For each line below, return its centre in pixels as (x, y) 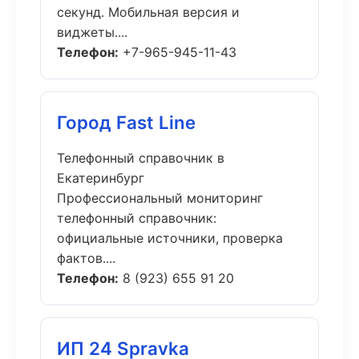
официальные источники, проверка (170, 238)
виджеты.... (92, 32)
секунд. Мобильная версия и (148, 12)
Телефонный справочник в (141, 158)
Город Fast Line (126, 122)
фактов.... (86, 258)
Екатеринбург (101, 178)
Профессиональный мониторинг (160, 198)
